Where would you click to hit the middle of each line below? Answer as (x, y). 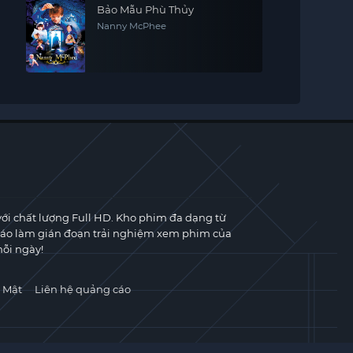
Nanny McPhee (131, 26)
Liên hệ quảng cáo (82, 290)
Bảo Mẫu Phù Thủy (145, 9)
